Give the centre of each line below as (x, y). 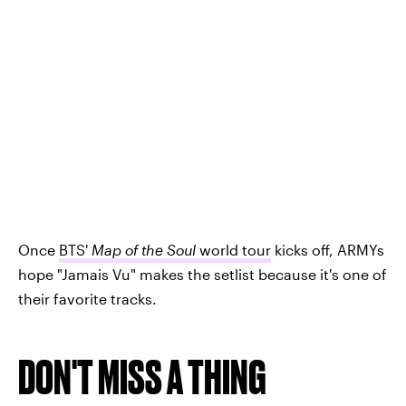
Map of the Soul (144, 249)
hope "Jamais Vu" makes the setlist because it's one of (203, 274)
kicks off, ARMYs (328, 249)
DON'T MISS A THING (142, 376)
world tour (233, 249)
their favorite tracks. (87, 298)
